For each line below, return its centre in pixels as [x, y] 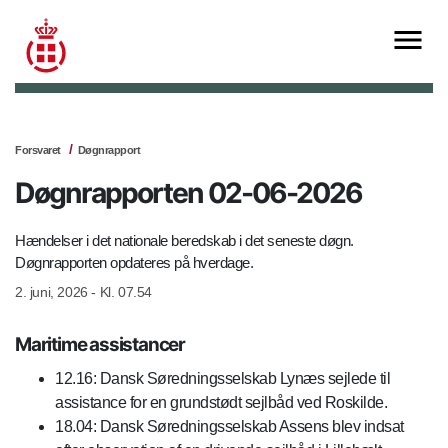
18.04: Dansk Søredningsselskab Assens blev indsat [229, 427]
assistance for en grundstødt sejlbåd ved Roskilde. [221, 403]
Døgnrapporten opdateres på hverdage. [136, 263]
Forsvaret [38, 150]
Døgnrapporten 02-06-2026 [188, 193]
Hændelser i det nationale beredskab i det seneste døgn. [184, 241]
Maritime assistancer [100, 345]
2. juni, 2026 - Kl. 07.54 [83, 292]
